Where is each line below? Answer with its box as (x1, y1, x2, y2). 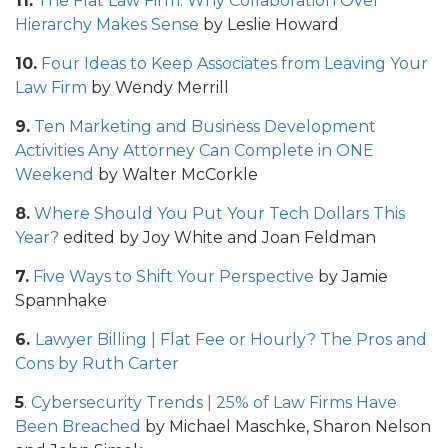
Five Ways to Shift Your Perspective (33, 267, 314, 287)
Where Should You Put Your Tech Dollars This (34, 204, 405, 224)
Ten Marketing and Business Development (34, 117, 376, 137)
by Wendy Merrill (87, 78, 229, 98)
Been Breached (15, 417, 141, 437)
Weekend (15, 165, 94, 185)
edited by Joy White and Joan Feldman (59, 228, 376, 248)
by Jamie (314, 267, 388, 287)
